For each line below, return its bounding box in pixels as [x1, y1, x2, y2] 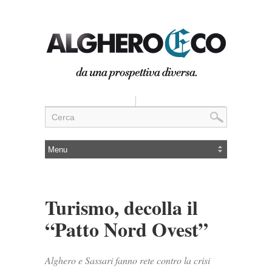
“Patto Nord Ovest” [45, 215, 208, 243]
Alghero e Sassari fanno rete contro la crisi [45, 254, 210, 267]
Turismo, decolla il [45, 193, 198, 222]
